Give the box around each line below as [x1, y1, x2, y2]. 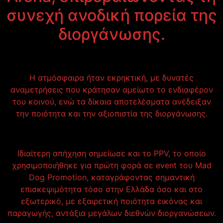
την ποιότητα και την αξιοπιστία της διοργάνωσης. [15, 109, 208, 118]
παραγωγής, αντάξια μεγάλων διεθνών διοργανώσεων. [7, 208, 216, 218]
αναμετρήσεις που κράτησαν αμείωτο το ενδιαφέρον [10, 85, 213, 95]
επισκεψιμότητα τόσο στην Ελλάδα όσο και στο [20, 184, 203, 194]
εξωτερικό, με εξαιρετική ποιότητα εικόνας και [21, 196, 202, 206]
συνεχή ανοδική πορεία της [6, 5, 217, 25]
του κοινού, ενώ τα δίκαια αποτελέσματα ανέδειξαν [12, 97, 211, 107]
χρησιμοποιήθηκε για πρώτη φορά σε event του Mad [11, 160, 212, 170]
